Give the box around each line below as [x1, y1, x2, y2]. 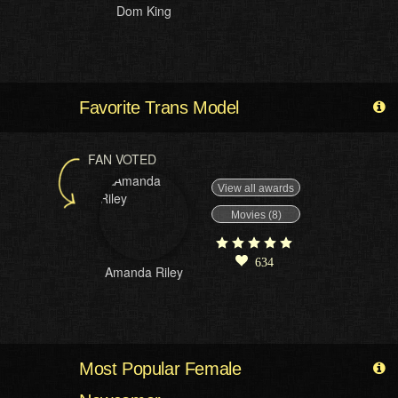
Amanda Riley [105, 263, 183, 281]
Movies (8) [230, 208, 282, 221]
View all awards [218, 182, 294, 195]
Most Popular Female [79, 359, 242, 378]
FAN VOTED [88, 150, 156, 168]
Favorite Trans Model [79, 98, 239, 117]
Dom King [116, 2, 171, 20]
